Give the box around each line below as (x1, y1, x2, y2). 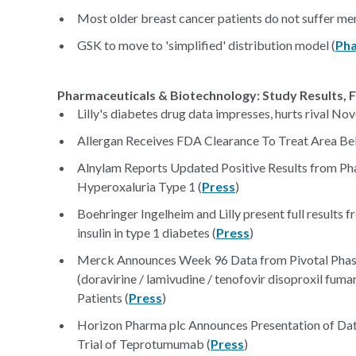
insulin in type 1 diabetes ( (77, 225, 216, 240)
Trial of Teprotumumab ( (77, 336, 211, 351)
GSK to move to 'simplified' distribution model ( (77, 37, 335, 52)
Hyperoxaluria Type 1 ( (77, 179, 202, 194)
